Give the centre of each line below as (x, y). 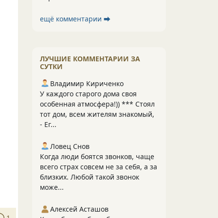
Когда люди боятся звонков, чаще (97, 156)
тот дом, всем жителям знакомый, (97, 114)
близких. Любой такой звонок (90, 177)
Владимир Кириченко (87, 83)
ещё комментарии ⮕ (75, 19)
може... (52, 187)
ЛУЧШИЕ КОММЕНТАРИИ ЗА (90, 59)
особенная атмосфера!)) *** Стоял (97, 104)
